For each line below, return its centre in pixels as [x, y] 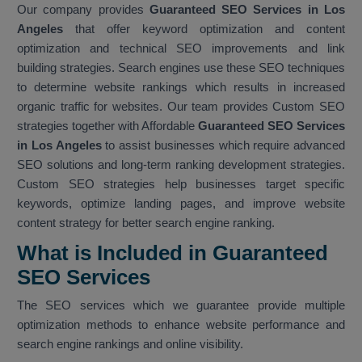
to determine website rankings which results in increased [181, 87]
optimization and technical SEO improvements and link [181, 48]
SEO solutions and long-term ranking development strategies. [181, 165]
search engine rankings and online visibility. [130, 344]
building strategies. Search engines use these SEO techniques [181, 68]
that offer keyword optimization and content [204, 29]
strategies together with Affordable [107, 126]
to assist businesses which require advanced [223, 145]
